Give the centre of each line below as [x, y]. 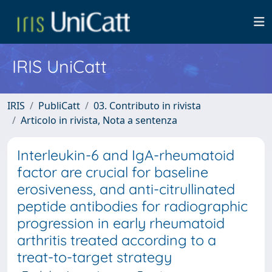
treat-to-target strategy [94, 257]
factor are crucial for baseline [113, 172]
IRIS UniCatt [59, 66]
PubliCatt [59, 106]
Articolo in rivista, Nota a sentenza [99, 120]
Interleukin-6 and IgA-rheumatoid [126, 155]
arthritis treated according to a [117, 240]
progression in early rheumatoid [121, 223]
